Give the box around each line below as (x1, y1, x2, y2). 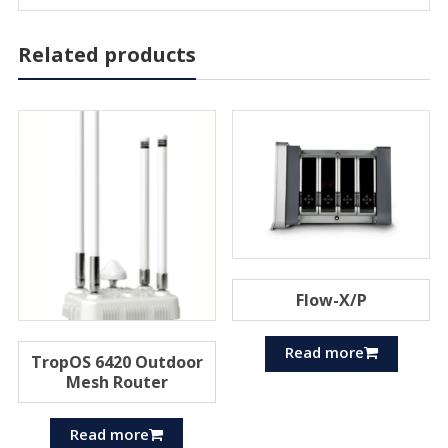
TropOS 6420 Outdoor (30, 350, 203, 373)
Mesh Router (65, 370, 168, 393)
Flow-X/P (295, 288, 367, 311)
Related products (17, 41, 196, 69)
